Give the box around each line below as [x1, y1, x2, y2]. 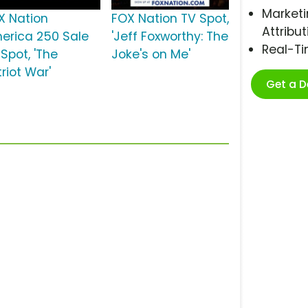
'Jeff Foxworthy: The [111, 28, 228, 45]
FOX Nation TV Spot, [111, 10, 229, 27]
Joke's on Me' [111, 46, 190, 63]
